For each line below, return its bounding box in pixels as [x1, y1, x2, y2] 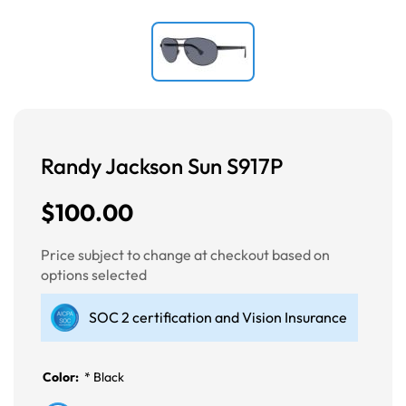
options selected [41, 266, 147, 285]
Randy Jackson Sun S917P [41, 152, 284, 180]
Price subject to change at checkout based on [41, 246, 330, 265]
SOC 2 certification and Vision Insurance [89, 308, 347, 327]
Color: [43, 369, 82, 386]
